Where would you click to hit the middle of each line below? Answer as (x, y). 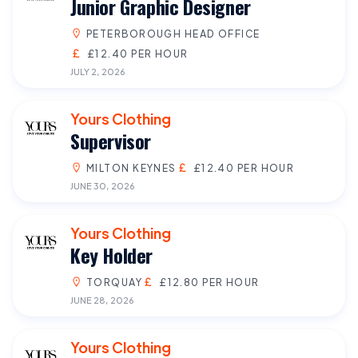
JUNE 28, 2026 (102, 299)
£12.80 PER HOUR (209, 282)
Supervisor (111, 140)
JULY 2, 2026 (97, 71)
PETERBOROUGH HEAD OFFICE (173, 33)
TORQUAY (115, 282)
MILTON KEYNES (131, 167)
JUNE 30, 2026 (102, 185)
